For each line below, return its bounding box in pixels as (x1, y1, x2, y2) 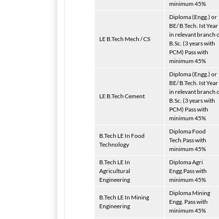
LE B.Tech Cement (99, 92, 145, 100)
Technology (99, 141, 129, 148)
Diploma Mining (169, 189, 210, 197)
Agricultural (99, 167, 130, 175)
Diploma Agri (169, 158, 203, 166)
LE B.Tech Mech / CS (99, 35, 150, 43)
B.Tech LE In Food (99, 132, 145, 139)
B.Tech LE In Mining (99, 194, 149, 201)
